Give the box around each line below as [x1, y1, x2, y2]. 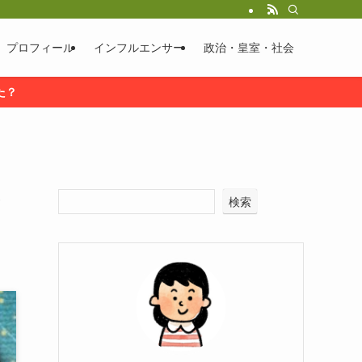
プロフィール [6, 41, 74, 54]
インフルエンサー [94, 41, 184, 54]
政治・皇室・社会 [204, 41, 294, 54]
